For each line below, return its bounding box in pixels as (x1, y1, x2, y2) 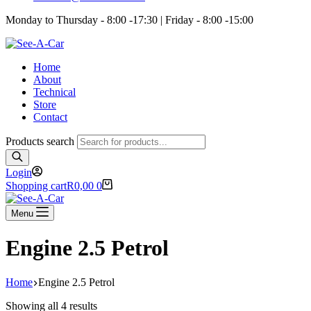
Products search (6, 135, 77, 147)
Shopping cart (6, 180, 67, 192)
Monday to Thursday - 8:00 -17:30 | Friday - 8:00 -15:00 (6, 14, 256, 26)
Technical (33, 86, 76, 98)
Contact (33, 111, 67, 123)
